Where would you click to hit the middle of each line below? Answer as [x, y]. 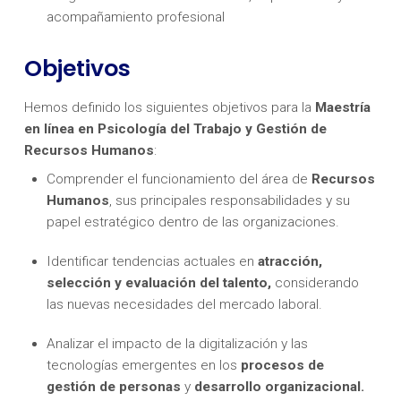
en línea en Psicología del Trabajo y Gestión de [175, 129]
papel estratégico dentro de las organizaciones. [193, 222]
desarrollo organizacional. [280, 387]
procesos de [283, 366]
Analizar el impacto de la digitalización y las [178, 344]
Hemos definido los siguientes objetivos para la [169, 108]
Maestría [342, 108]
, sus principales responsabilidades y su [230, 200]
